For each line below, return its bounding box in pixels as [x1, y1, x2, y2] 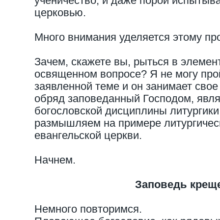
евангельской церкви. [34, 129, 142, 141]
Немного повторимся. [34, 203, 142, 215]
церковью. [34, 6, 86, 19]
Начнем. [34, 154, 76, 166]
